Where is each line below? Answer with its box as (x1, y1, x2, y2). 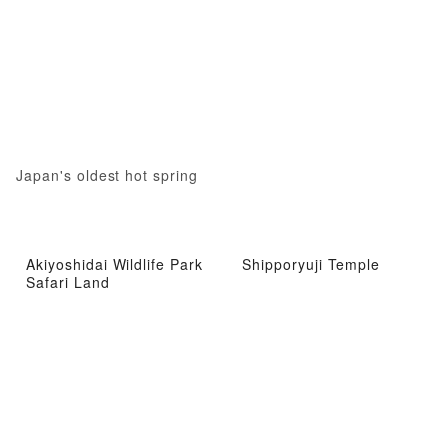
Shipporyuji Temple (242, 253, 381, 274)
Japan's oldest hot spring (16, 165, 198, 186)
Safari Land (26, 271, 110, 292)
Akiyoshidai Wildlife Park (26, 253, 204, 274)
